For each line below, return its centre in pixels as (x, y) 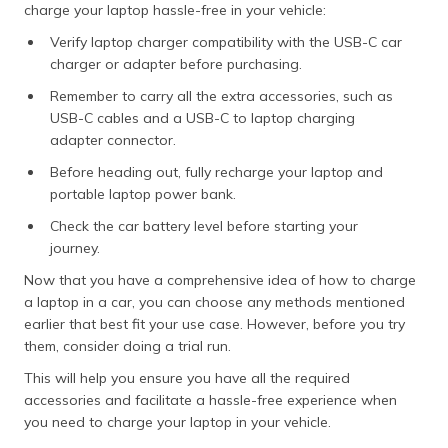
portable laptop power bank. (145, 193)
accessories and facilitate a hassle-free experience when (210, 399)
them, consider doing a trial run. (129, 345)
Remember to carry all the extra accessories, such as (221, 95)
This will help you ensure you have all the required (187, 377)
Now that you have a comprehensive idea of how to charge (220, 279)
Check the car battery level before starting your (204, 225)
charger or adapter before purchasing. (178, 63)
